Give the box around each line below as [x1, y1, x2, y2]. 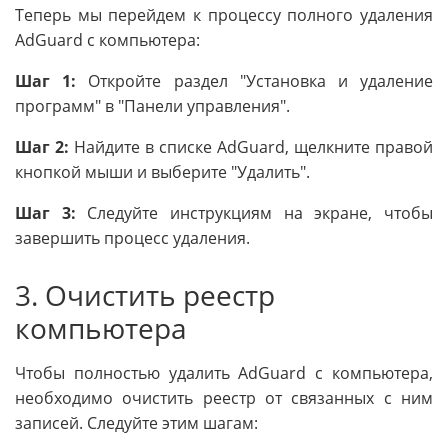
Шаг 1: [15, 69, 77, 92]
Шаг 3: [15, 201, 76, 224]
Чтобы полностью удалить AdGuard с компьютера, [15, 362, 433, 385]
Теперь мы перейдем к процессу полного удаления [15, 3, 433, 26]
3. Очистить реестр [15, 275, 275, 314]
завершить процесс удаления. [15, 226, 250, 249]
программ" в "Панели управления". [15, 94, 290, 117]
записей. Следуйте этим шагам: [15, 412, 258, 435]
